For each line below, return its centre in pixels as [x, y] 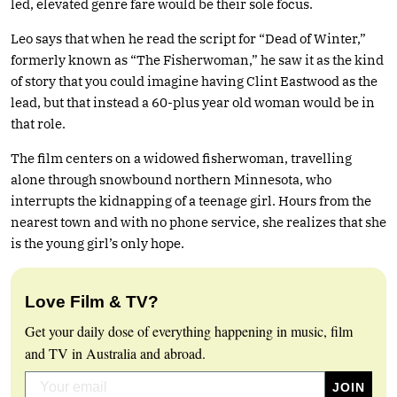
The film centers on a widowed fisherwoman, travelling [181, 158]
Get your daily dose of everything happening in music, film [189, 331]
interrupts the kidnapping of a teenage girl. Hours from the [191, 200]
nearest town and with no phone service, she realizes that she [198, 222]
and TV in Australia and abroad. [115, 353]
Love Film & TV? [92, 301]
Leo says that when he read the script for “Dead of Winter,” [188, 38]
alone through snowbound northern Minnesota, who [171, 179]
